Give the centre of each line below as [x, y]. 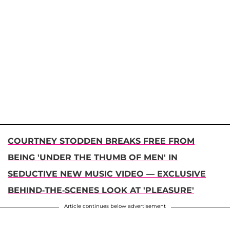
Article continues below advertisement [115, 206]
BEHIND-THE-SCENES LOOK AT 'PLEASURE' [101, 190]
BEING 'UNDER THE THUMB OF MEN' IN [93, 158]
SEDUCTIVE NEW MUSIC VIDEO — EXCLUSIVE [107, 174]
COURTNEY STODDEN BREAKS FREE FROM [101, 141]
